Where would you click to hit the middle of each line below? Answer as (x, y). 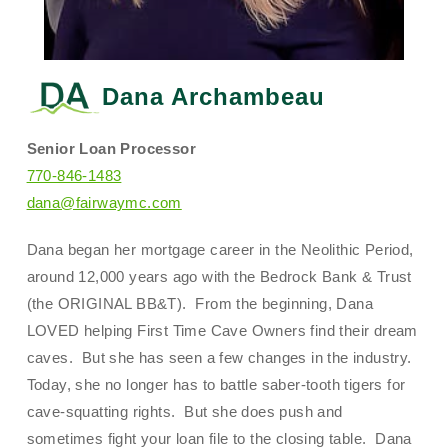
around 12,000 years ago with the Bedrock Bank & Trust (219, 276)
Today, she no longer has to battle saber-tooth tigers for (216, 384)
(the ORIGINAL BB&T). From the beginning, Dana (199, 303)
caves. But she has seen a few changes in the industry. (219, 357)
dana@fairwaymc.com (104, 202)
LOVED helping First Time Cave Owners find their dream (222, 330)
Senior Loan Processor (111, 148)
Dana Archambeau (213, 96)
